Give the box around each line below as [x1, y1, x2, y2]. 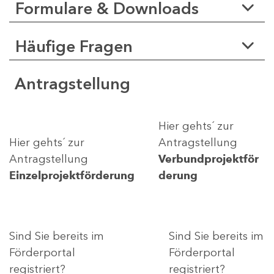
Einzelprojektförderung [9, 169, 135, 183]
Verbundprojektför [158, 152, 259, 166]
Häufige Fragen [15, 36, 133, 56]
